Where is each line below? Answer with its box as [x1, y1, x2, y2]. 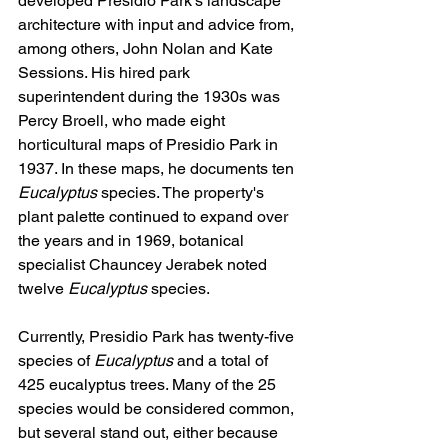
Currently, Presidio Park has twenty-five [18, 327, 298, 347]
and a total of [173, 351, 272, 371]
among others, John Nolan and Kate [18, 39, 277, 59]
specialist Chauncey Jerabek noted [18, 255, 271, 275]
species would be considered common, [18, 399, 298, 419]
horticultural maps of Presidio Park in [18, 135, 282, 155]
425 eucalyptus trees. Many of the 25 [18, 375, 280, 395]
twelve [18, 279, 68, 299]
